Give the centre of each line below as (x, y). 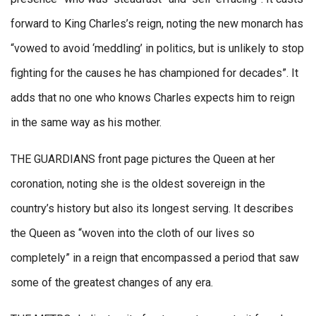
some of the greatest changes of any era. (112, 282)
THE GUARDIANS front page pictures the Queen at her (143, 159)
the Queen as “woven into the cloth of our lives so (133, 233)
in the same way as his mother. (86, 122)
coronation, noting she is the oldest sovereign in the (138, 183)
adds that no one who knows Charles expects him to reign (153, 97)
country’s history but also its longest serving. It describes (152, 208)
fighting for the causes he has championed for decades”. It (154, 73)
